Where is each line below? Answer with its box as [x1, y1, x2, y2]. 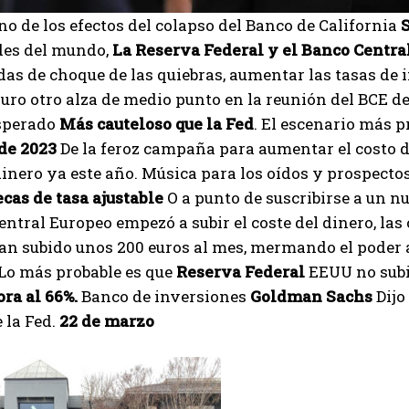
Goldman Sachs [250, 286, 376, 307]
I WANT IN [158, 390, 228, 404]
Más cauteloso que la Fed [59, 113, 254, 134]
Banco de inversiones [78, 286, 250, 307]
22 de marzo [59, 310, 154, 331]
